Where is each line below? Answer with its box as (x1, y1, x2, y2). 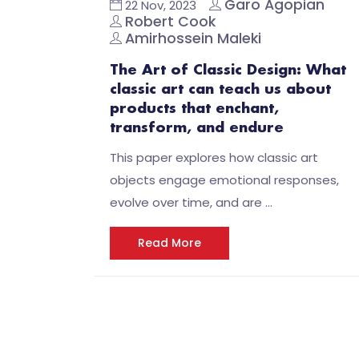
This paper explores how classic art (110, 149, 318, 166)
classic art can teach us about (110, 82, 331, 98)
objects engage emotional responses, (110, 171, 339, 188)
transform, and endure (110, 120, 284, 136)
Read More (138, 235, 201, 251)
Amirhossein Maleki (125, 29, 261, 48)
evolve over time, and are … (110, 194, 272, 211)
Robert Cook (125, 12, 216, 31)
